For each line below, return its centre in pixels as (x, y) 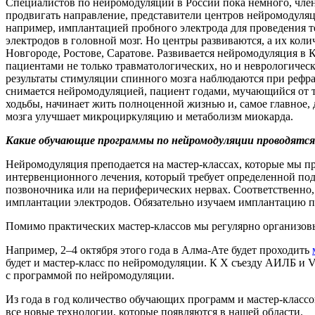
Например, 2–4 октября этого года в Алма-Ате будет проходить (159, 250)
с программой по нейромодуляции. (90, 275)
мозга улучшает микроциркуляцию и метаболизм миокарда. (149, 116)
